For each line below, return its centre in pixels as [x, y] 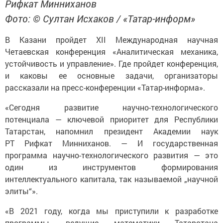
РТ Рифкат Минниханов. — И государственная [111, 143]
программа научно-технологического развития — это [111, 155]
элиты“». [21, 191]
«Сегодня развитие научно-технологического [111, 108]
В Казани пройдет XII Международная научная [111, 40]
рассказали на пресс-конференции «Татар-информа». [105, 88]
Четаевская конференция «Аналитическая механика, [111, 52]
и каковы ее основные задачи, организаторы [111, 76]
